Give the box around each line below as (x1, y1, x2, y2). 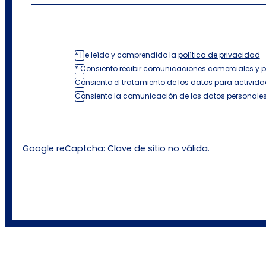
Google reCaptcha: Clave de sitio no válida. (22, 142, 210, 155)
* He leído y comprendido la (74, 49, 178, 60)
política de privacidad (178, 49, 260, 60)
